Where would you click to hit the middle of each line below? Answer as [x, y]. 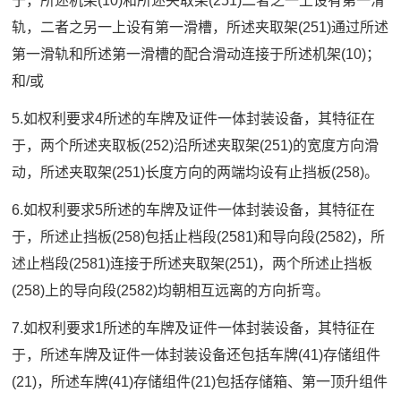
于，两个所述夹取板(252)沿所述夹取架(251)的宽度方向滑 [196, 146]
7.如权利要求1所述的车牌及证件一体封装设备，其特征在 [194, 328]
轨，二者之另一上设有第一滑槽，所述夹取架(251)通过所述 [200, 28]
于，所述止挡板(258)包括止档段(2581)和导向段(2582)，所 [199, 237]
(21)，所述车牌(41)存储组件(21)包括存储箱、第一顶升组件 [200, 382]
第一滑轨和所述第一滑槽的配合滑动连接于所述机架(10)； [196, 55]
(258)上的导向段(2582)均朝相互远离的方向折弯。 [171, 291]
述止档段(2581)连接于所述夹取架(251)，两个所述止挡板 [192, 264]
